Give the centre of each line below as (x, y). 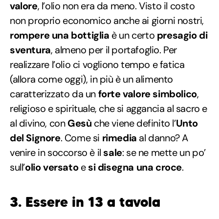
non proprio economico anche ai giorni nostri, (107, 20)
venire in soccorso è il (57, 152)
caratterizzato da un (54, 94)
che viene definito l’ (134, 123)
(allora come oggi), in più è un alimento (92, 79)
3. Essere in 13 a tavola (85, 202)
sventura (30, 50)
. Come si (81, 138)
